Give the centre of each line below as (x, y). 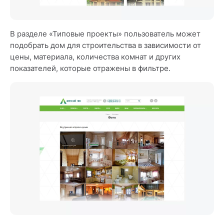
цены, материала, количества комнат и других (95, 56)
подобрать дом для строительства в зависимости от (105, 45)
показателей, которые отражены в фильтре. (91, 68)
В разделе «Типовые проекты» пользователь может (105, 33)
